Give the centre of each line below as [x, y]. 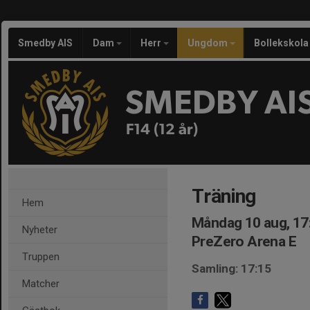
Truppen [41, 257]
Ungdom [209, 43]
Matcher [41, 284]
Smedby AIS [45, 43]
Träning [224, 196]
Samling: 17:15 [231, 268]
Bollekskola [281, 43]
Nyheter [40, 230]
